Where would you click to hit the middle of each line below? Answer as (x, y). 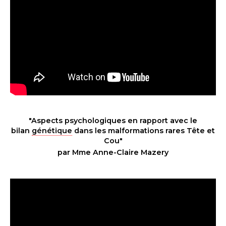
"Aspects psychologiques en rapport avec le (113, 120)
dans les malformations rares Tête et (144, 130)
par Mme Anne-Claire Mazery (113, 152)
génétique (52, 130)
